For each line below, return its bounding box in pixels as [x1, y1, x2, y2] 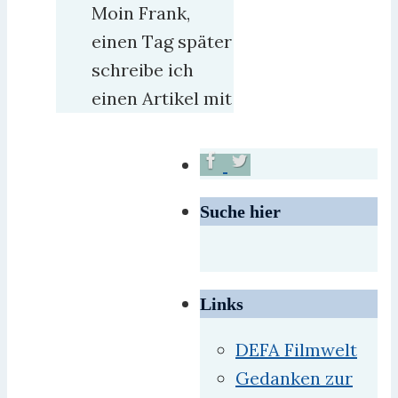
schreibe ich [92, 58, 194, 81]
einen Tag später [92, 29, 232, 52]
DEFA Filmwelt [235, 338, 357, 361]
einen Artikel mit [92, 86, 232, 109]
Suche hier [200, 201, 281, 221]
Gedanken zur [235, 366, 353, 389]
